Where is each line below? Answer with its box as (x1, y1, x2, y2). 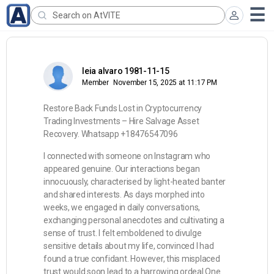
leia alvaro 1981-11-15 (82, 66, 169, 76)
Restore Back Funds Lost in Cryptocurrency (43, 103, 202, 113)
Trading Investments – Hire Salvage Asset (43, 116, 199, 126)
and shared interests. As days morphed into (43, 190, 205, 199)
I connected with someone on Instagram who (43, 151, 211, 161)
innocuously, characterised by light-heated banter (43, 177, 226, 187)
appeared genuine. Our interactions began (43, 164, 200, 174)
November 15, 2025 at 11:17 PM (113, 78, 218, 87)
